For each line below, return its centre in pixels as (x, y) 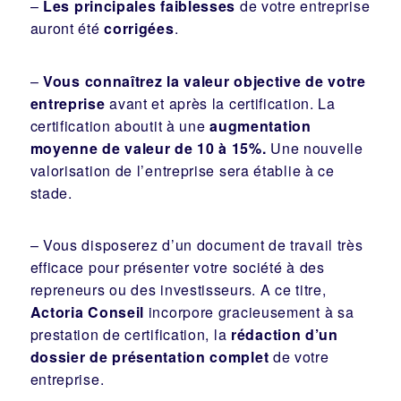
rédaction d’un (285, 335)
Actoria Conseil (87, 312)
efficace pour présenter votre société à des (177, 268)
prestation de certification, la (130, 335)
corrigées (139, 29)
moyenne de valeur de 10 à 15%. (148, 148)
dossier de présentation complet (149, 357)
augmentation (260, 125)
